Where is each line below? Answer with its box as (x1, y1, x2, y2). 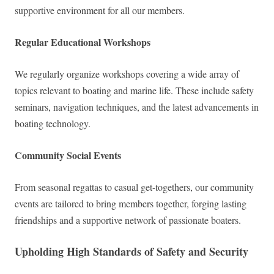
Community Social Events (15, 148, 121, 163)
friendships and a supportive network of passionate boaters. (15, 213, 241, 227)
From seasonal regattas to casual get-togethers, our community (15, 180, 254, 194)
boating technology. (15, 117, 91, 130)
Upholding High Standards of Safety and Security (15, 243, 248, 260)
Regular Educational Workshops (15, 35, 150, 50)
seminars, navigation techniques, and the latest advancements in (15, 100, 259, 114)
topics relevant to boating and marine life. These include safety (15, 84, 254, 97)
